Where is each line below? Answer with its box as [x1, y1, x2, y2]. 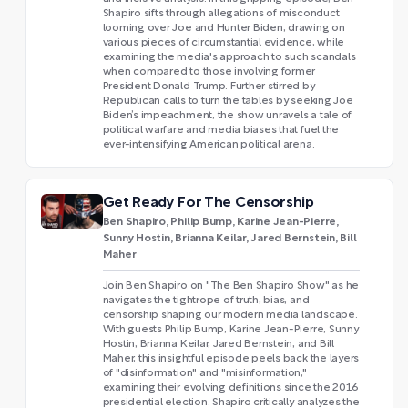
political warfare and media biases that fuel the [102, 125, 340, 135]
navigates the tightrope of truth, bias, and [102, 295, 310, 305]
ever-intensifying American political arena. [102, 139, 315, 149]
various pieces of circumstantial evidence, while [102, 37, 345, 47]
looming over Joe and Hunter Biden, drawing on [102, 23, 345, 33]
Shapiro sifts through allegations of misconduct [102, 8, 340, 18]
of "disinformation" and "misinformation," [102, 368, 307, 378]
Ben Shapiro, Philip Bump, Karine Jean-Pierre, [102, 216, 339, 227]
